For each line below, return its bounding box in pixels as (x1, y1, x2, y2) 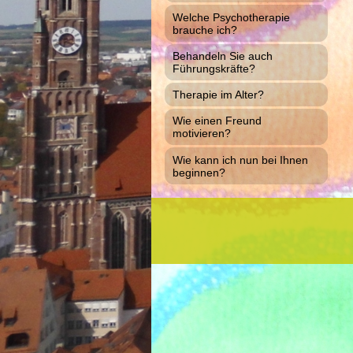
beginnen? (172, 165, 225, 179)
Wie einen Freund (172, 114, 262, 128)
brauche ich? (172, 23, 237, 36)
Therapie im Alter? (172, 88, 264, 102)
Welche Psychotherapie (172, 10, 290, 24)
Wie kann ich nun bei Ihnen (172, 153, 308, 166)
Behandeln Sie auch (172, 49, 273, 62)
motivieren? (172, 127, 231, 140)
